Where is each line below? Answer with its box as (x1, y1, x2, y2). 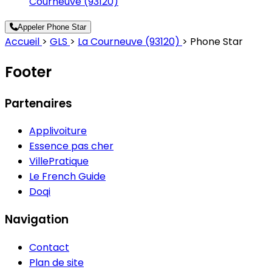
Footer (5, 61, 52, 82)
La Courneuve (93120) (78, 34, 182, 49)
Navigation (5, 211, 69, 228)
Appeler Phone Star (18, 22, 86, 32)
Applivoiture (29, 124, 87, 138)
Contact (29, 240, 69, 254)
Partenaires (5, 95, 72, 112)
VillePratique (29, 154, 89, 169)
